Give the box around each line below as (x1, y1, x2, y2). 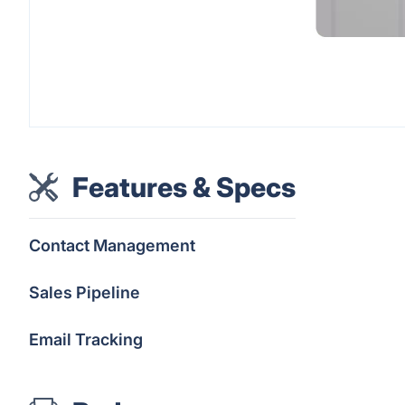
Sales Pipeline (29, 283, 140, 302)
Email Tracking (29, 330, 143, 349)
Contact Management (29, 236, 195, 255)
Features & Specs (72, 171, 296, 203)
